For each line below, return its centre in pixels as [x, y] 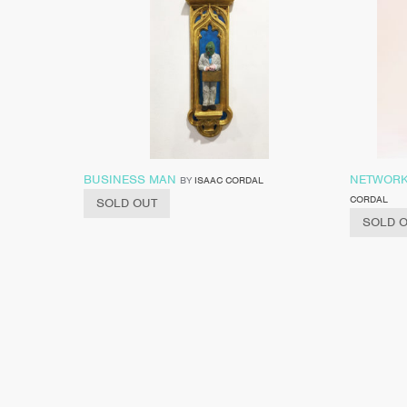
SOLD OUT [127, 203]
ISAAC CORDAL [229, 179]
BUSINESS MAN [130, 179]
